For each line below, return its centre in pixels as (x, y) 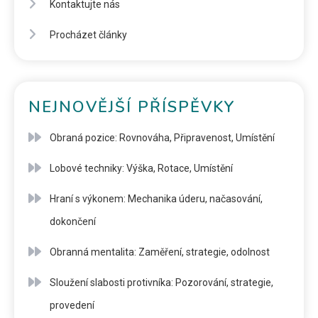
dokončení (73, 222)
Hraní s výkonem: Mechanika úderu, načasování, (156, 199)
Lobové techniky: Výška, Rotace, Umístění (141, 169)
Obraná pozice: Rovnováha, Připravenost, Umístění (162, 138)
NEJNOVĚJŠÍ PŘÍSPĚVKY (132, 108)
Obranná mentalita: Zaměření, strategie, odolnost (160, 252)
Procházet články (88, 35)
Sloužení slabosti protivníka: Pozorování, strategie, (161, 283)
